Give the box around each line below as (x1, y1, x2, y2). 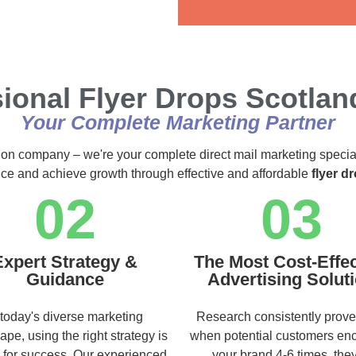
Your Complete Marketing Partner (21, 110, 335, 133)
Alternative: (210, 4, 278, 21)
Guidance (25, 269, 104, 289)
